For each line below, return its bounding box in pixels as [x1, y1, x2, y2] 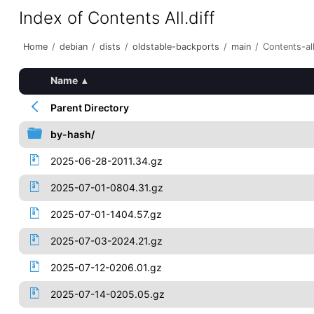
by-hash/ [50, 128, 95, 140]
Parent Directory [50, 102, 129, 114]
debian [59, 41, 88, 52]
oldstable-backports [132, 41, 219, 52]
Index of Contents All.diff [18, 8, 214, 28]
